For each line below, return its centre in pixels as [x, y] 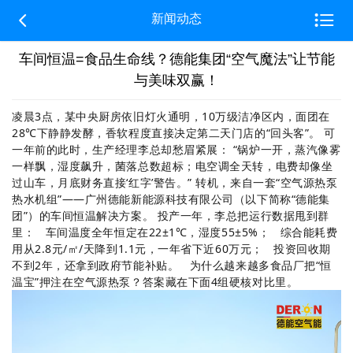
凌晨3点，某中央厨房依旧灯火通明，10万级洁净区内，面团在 [171, 116]
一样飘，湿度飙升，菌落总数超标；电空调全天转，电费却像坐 [173, 166]
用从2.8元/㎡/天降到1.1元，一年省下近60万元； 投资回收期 [172, 249]
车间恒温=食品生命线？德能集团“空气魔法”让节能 [176, 59]
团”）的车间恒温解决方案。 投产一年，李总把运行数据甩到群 [171, 216]
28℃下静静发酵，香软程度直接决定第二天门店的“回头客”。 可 [174, 133]
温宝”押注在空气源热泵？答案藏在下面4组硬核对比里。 [155, 282]
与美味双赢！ [176, 80]
